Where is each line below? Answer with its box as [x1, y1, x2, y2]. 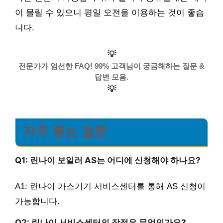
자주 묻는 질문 [23, 123, 108, 138]
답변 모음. [95, 72, 128, 81]
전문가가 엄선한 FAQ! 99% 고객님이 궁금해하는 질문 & [18, 61, 205, 70]
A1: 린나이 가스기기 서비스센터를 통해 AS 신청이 [15, 182, 206, 192]
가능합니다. [15, 197, 60, 207]
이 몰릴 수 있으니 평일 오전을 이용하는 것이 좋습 [15, 8, 204, 18]
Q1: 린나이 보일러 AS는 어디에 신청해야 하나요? [15, 155, 201, 165]
